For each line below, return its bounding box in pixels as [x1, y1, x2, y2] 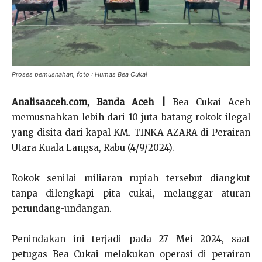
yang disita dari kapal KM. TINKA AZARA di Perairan [12, 127, 250, 138]
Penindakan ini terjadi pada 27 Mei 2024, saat [12, 233, 250, 244]
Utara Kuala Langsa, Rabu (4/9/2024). [12, 142, 174, 153]
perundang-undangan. [12, 203, 112, 214]
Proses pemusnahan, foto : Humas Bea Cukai [12, 70, 147, 78]
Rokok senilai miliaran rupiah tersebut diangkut [12, 173, 250, 184]
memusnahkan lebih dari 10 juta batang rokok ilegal [12, 112, 250, 123]
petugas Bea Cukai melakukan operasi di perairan [12, 249, 250, 260]
